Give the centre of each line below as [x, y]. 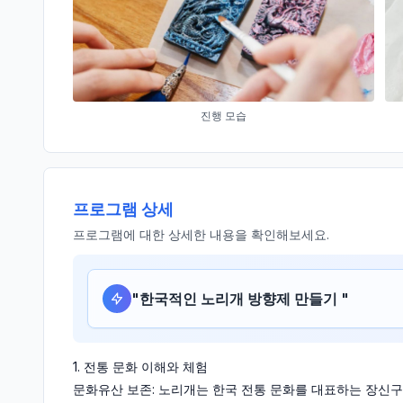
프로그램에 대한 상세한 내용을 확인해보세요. [201, 235]
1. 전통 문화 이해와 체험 [140, 367]
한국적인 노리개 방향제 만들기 [240, 299]
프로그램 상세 [123, 210]
